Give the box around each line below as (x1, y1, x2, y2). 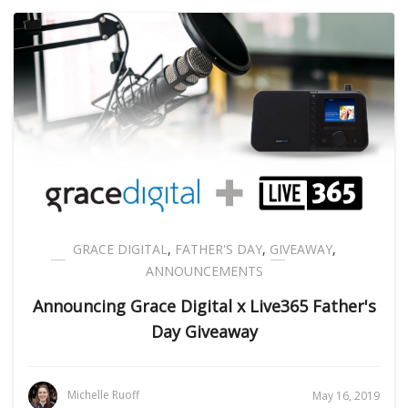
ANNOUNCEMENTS (145, 262, 263, 280)
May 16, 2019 (312, 388, 380, 403)
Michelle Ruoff (67, 387, 139, 403)
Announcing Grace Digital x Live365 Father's (32, 295, 376, 317)
